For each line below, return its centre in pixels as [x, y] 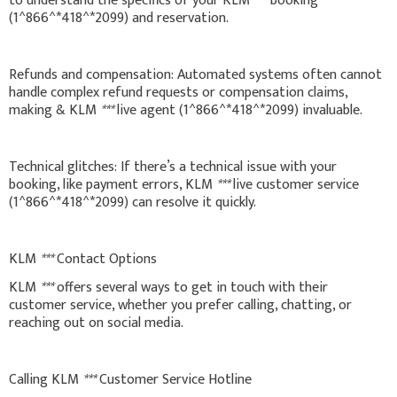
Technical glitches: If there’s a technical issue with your [173, 167]
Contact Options [105, 259]
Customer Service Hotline [174, 379]
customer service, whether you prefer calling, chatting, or [180, 305]
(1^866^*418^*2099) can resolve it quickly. [132, 202]
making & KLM [54, 110]
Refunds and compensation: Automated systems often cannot [195, 74]
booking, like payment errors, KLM [113, 184]
